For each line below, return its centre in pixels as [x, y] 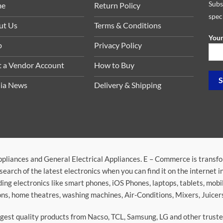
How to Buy [114, 65]
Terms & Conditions [127, 25]
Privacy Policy [118, 45]
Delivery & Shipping [127, 85]
